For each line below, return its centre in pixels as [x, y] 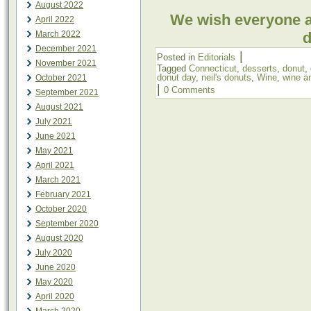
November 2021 [66, 63]
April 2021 [55, 165]
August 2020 [59, 238]
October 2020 [61, 209]
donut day [176, 77]
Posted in [176, 57]
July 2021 [54, 121]
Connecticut [213, 68]
